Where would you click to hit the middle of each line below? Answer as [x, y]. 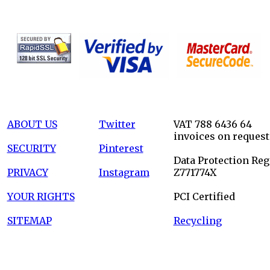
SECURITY [31, 148]
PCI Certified [204, 196]
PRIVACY [27, 172]
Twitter [117, 124]
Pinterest [121, 148]
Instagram [124, 172]
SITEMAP [29, 221]
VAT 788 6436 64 [212, 124]
